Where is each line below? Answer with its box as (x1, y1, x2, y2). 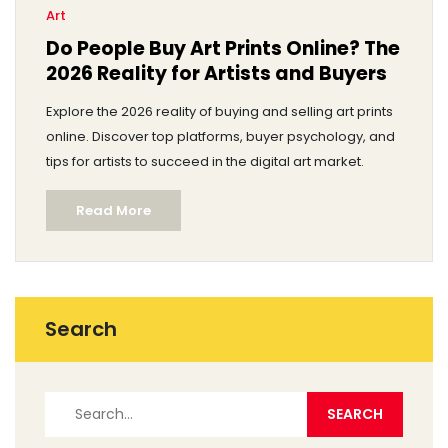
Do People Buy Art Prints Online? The (46, 35, 400, 62)
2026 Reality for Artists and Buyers (46, 60, 387, 87)
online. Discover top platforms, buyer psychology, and (46, 127, 395, 146)
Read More (76, 201, 151, 220)
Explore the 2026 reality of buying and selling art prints (46, 102, 393, 121)
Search (45, 315, 117, 343)
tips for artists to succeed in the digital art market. (46, 152, 364, 171)
